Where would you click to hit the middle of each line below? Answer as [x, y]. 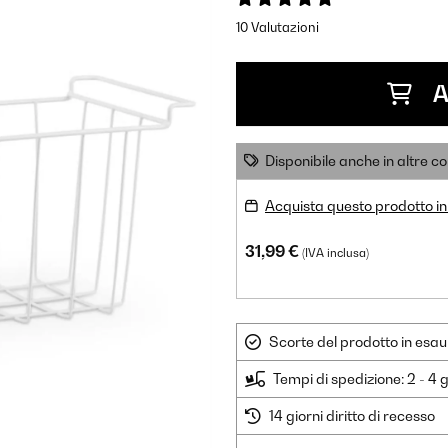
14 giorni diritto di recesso [352, 415]
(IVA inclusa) [335, 253]
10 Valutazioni [277, 27]
